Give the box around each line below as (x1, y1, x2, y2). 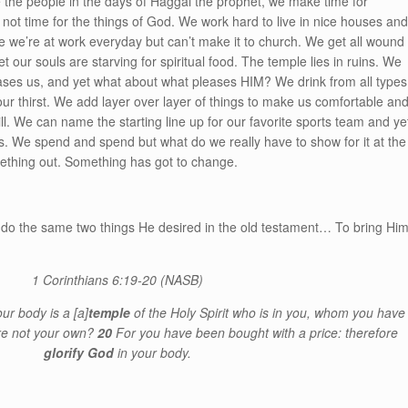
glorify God (43, 343, 114, 362)
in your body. (113, 343, 191, 362)
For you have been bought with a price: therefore (115, 323, 398, 342)
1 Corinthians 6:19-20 (31, 270, 157, 289)
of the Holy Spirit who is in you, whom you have (130, 303, 406, 321)
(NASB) (156, 270, 203, 289)
